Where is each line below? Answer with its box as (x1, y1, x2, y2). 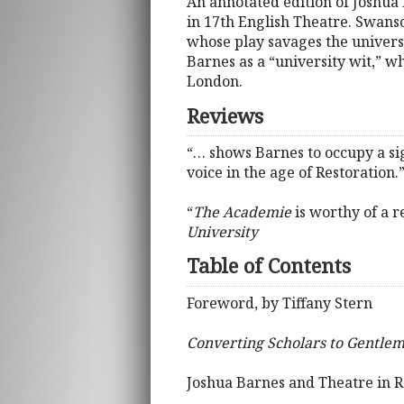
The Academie (193, 202, 291, 223)
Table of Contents (187, 252, 351, 280)
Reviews (187, 101, 263, 130)
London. (187, 71, 243, 92)
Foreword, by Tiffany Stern (187, 292, 372, 313)
